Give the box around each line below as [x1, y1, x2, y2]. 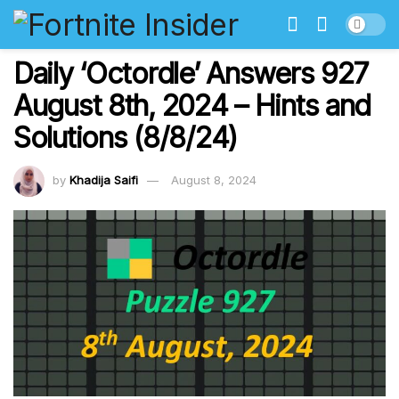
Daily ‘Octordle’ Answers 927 [13, 56, 370, 91]
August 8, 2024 [171, 172, 256, 187]
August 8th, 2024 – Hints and [13, 88, 371, 123]
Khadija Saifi [69, 172, 138, 187]
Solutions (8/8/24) [13, 120, 237, 155]
